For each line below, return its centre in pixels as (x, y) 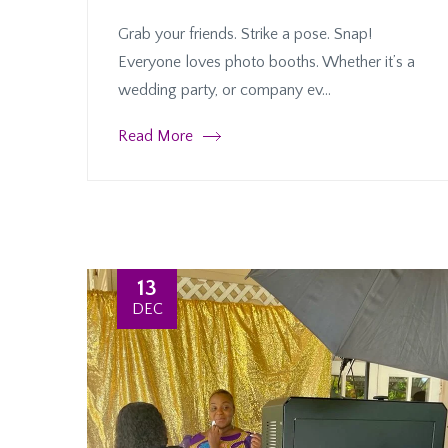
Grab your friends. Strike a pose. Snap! (245, 33)
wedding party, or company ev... (224, 89)
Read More (155, 135)
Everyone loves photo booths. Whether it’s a (266, 61)
